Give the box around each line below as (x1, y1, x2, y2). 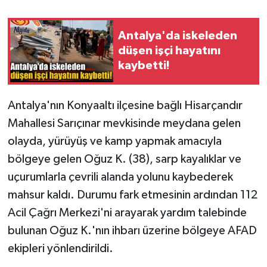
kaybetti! (118, 60, 170, 72)
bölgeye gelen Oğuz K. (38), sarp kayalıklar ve (7, 153, 241, 165)
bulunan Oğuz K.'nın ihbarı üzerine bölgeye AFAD (7, 224, 257, 237)
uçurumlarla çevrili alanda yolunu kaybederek (7, 170, 233, 183)
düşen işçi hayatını (118, 45, 221, 57)
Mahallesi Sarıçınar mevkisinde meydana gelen (7, 117, 241, 129)
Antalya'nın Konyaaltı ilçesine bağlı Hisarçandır (7, 99, 243, 111)
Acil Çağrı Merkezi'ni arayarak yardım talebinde (7, 206, 247, 219)
